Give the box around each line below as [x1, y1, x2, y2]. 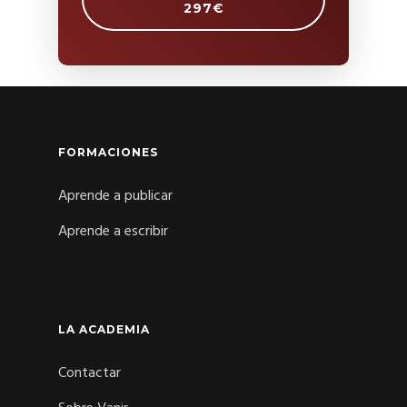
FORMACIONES [58, 144, 158, 159]
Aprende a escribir [58, 219, 168, 243]
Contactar [58, 361, 121, 385]
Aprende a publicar [58, 184, 173, 208]
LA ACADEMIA [58, 322, 150, 336]
